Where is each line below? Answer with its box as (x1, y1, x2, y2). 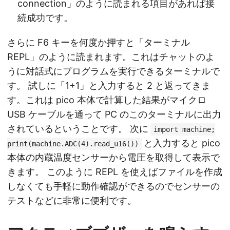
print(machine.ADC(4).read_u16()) (7, 140, 139, 148)
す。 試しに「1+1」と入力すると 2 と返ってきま (7, 80, 210, 91)
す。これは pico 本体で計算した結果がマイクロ (7, 94, 206, 106)
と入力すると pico (144, 138, 220, 149)
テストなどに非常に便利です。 (7, 195, 137, 206)
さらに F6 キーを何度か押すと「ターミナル (7, 37, 190, 48)
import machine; (154, 125, 215, 134)
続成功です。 (17, 12, 73, 24)
